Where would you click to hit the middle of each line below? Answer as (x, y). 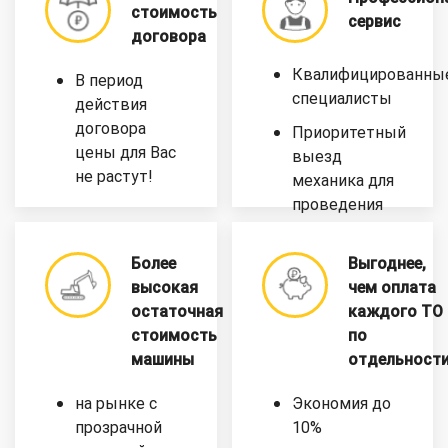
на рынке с (116, 403)
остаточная (177, 311)
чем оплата (391, 287)
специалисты (341, 98)
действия (111, 104)
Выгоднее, (386, 263)
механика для (342, 180)
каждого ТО (395, 311)
